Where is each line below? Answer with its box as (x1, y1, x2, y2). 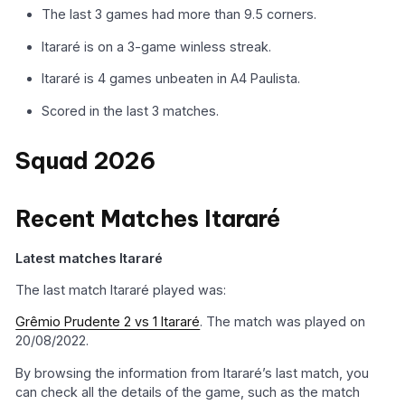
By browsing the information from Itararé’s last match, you (15, 364, 370, 381)
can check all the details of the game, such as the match (15, 383, 361, 400)
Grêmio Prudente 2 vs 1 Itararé (15, 314, 201, 330)
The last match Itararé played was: (15, 281, 227, 297)
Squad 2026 (15, 146, 156, 176)
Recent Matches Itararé (15, 204, 281, 234)
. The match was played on (200, 314, 366, 330)
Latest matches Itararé (15, 250, 164, 266)
